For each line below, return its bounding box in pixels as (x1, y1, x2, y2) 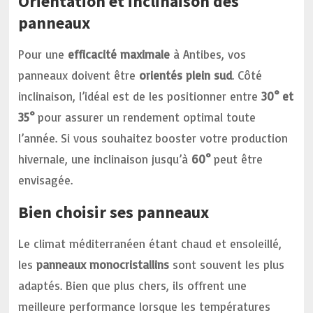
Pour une (18, 47, 68, 61)
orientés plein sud (139, 68, 233, 82)
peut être (210, 152, 263, 166)
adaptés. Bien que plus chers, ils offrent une (18, 278, 247, 293)
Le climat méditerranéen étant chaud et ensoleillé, (18, 236, 282, 251)
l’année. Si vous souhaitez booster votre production (18, 131, 289, 145)
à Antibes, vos (170, 47, 247, 61)
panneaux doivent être (18, 68, 140, 82)
